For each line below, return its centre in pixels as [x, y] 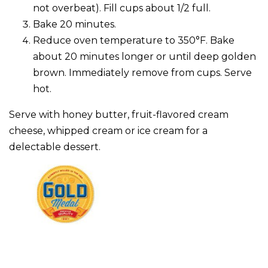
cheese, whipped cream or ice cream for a [108, 130]
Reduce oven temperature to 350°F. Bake [134, 40]
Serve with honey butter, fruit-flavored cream [119, 114]
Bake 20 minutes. [74, 24]
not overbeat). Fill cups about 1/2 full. [122, 8]
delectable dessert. [55, 147]
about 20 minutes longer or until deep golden [144, 56]
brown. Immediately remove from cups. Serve [142, 72]
